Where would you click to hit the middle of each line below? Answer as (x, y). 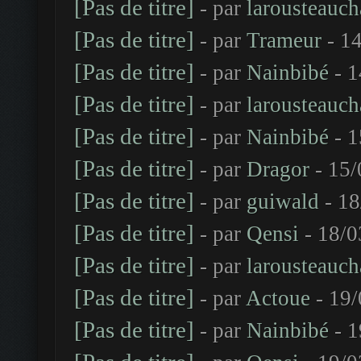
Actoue (278, 298)
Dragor (278, 169)
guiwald (283, 201)
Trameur (284, 40)
